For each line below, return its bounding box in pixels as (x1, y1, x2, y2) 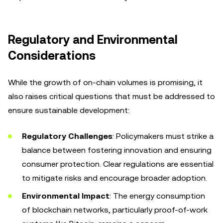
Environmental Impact (22, 191, 110, 201)
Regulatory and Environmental (8, 33, 178, 47)
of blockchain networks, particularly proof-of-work (22, 205, 208, 215)
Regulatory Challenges (22, 131, 112, 141)
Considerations (8, 49, 96, 63)
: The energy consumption (110, 191, 205, 201)
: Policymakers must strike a (112, 131, 214, 141)
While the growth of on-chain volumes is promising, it (8, 78, 203, 87)
